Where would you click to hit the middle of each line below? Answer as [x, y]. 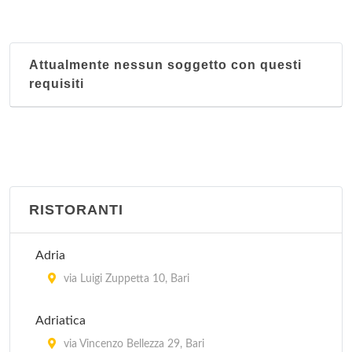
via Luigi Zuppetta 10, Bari [125, 279]
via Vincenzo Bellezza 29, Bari [132, 344]
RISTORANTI [76, 210]
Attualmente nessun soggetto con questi [165, 65]
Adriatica [60, 321]
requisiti [57, 84]
